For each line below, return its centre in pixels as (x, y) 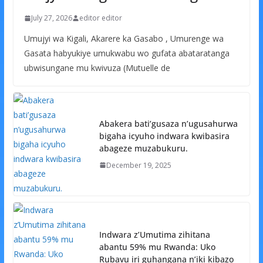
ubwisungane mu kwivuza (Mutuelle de (97, 68)
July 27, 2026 (51, 18)
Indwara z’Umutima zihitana (154, 234)
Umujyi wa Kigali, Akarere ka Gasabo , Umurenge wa (124, 39)
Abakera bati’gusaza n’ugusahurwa (168, 123)
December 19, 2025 (139, 165)
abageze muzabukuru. (143, 148)
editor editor (100, 18)
